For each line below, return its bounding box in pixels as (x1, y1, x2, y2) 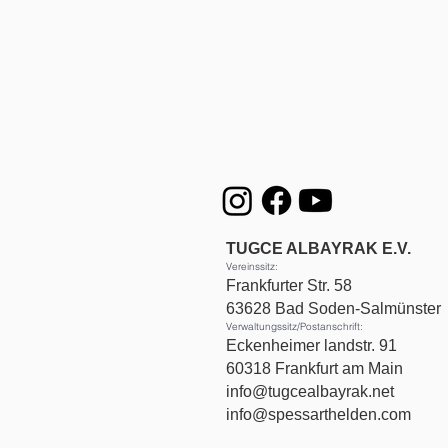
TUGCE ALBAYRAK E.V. (226, 240, 411, 257)
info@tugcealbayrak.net (226, 383, 394, 400)
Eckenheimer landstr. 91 (226, 337, 397, 354)
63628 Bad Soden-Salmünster (226, 300, 441, 317)
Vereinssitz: (226, 260, 278, 273)
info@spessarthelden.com (226, 406, 411, 423)
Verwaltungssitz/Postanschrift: (226, 320, 363, 333)
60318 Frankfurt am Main (226, 360, 403, 377)
